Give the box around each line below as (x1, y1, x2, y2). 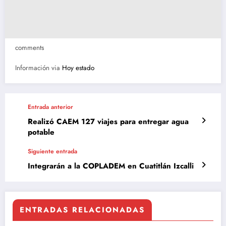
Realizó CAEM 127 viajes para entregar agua (28, 116, 189, 128)
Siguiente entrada (28, 147, 77, 156)
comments (15, 42, 44, 52)
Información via (15, 63, 62, 73)
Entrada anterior (28, 102, 73, 112)
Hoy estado (62, 63, 94, 73)
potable (28, 127, 54, 138)
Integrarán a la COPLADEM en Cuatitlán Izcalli (28, 160, 194, 172)
